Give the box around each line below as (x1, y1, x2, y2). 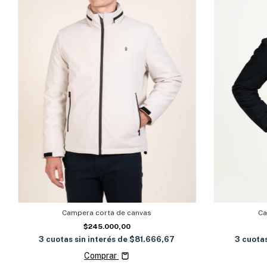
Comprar (84, 251, 117, 261)
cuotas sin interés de (46, 235, 130, 244)
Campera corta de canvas (62, 209, 152, 218)
